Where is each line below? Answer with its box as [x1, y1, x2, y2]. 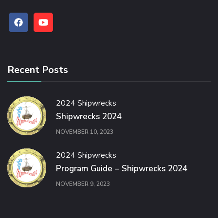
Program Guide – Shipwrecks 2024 [56, 163, 187, 175]
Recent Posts [7, 63, 68, 77]
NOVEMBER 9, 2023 [56, 180, 110, 188]
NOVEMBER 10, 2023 [56, 127, 113, 136]
